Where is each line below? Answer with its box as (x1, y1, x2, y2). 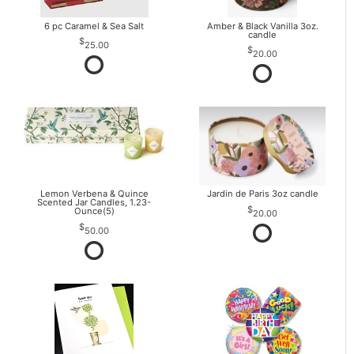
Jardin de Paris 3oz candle (206, 188, 318, 200)
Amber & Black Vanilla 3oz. (206, 20, 318, 32)
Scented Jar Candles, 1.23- (37, 197, 152, 209)
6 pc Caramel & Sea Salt (44, 20, 145, 32)
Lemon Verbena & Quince (40, 188, 149, 200)
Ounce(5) (73, 205, 115, 217)
